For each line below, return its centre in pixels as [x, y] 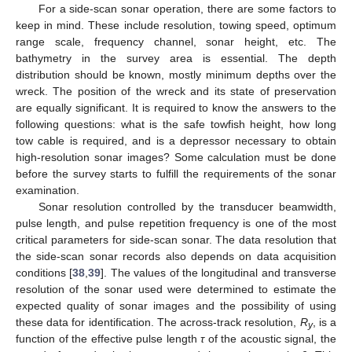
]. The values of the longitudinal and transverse [218, 273]
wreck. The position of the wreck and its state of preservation [176, 92]
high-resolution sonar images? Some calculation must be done [176, 158]
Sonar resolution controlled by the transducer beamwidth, [187, 207]
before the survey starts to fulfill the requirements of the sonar [176, 174]
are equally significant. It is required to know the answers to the [176, 108]
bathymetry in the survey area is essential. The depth [176, 59]
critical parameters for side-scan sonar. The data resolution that [176, 240]
